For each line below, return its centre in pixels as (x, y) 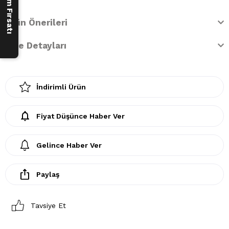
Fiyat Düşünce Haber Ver (81, 116)
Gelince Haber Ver (69, 145)
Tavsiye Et (48, 205)
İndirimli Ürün (61, 87)
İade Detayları (36, 45)
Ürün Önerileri (36, 22)
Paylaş (48, 174)
